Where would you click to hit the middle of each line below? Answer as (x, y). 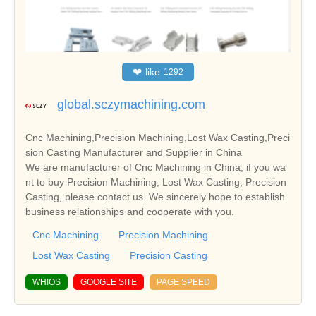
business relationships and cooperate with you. (130, 212)
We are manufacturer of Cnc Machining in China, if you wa (156, 168)
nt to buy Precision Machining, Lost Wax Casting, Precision (156, 182)
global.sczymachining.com (131, 105)
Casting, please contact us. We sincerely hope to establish (155, 197)
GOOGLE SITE (109, 282)
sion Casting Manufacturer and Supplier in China (134, 153)
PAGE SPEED (183, 282)
